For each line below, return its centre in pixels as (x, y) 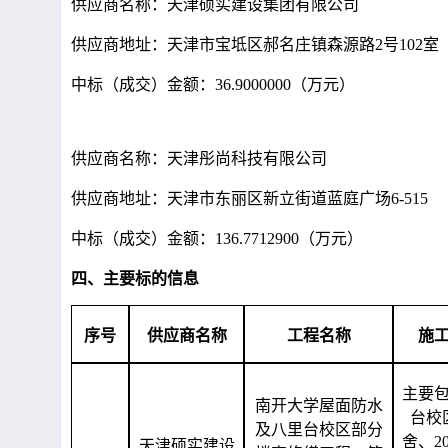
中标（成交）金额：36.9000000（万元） (213, 84)
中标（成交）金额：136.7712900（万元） (217, 238)
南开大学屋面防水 (318, 405)
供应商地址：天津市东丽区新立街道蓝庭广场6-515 (249, 198)
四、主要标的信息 (135, 278)
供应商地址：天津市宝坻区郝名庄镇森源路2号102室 (255, 44)
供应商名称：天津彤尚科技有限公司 (199, 158)
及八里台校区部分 (318, 429)
